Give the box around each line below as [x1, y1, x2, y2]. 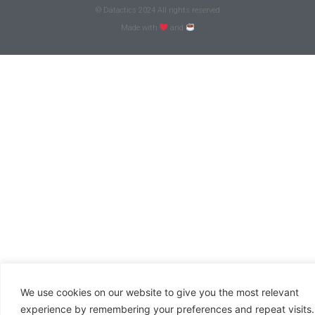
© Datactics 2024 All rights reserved [95, 6, 220, 15]
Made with [120, 23, 160, 33]
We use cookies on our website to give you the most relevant [20, 285, 299, 298]
